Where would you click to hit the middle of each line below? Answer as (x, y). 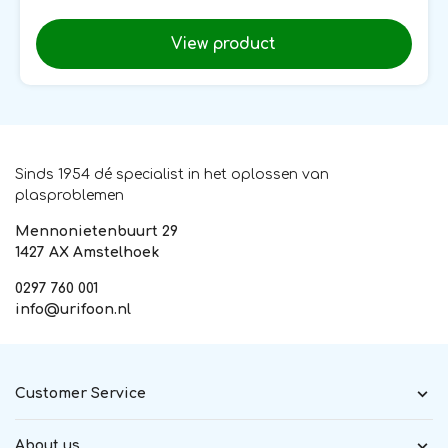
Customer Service (80, 393)
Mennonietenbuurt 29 (96, 232)
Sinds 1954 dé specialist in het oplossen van (172, 175)
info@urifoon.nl (73, 310)
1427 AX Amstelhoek (87, 253)
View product (223, 43)
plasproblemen (69, 196)
